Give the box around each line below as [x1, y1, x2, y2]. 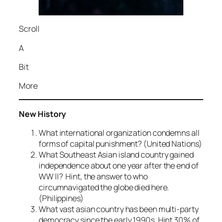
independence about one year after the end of [39, 160, 199, 171]
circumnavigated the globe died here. [39, 181, 169, 193]
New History [19, 108, 66, 119]
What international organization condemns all [39, 127, 200, 138]
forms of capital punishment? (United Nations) [39, 138, 202, 149]
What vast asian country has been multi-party [39, 203, 199, 215]
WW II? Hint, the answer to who [39, 170, 148, 182]
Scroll [19, 23, 40, 35]
